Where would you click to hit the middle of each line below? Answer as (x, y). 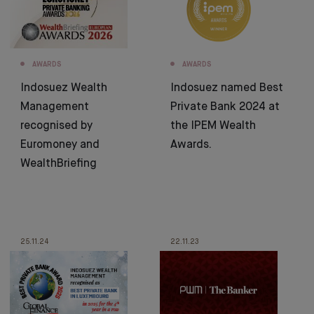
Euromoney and (60, 145)
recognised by (56, 126)
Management (55, 107)
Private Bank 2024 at (225, 107)
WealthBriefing (59, 164)
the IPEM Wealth (213, 126)
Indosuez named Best (227, 88)
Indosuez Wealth (64, 88)
